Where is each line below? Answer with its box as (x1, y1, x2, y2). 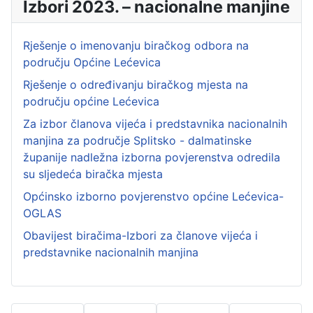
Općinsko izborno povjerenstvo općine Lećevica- (23, 189, 284, 204)
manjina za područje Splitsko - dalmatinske (23, 133, 252, 148)
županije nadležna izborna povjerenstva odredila (23, 150, 280, 165)
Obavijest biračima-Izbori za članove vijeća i (23, 228, 258, 243)
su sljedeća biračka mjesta (23, 167, 163, 182)
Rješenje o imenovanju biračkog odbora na (23, 38, 249, 53)
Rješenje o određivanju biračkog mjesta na (23, 78, 248, 92)
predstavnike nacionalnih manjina (23, 245, 198, 260)
